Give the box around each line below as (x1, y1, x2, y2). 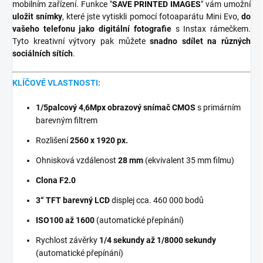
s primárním (195, 102, 241, 112)
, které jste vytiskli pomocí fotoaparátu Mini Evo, (62, 11, 242, 21)
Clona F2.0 (36, 175, 77, 185)
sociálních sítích (12, 48, 73, 58)
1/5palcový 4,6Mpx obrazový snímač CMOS (36, 102, 195, 112)
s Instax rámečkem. (171, 23, 251, 33)
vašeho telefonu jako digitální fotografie (12, 23, 171, 33)
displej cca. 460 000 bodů (110, 195, 204, 205)
